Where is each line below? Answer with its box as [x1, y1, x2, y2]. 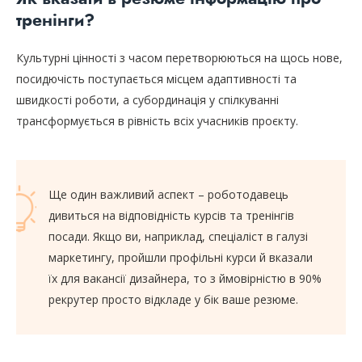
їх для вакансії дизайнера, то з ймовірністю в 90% [48, 271, 322, 287]
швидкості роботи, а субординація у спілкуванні [16, 92, 279, 108]
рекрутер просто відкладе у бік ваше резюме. [48, 292, 298, 308]
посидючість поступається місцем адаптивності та [16, 71, 297, 87]
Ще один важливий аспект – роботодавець [48, 187, 288, 203]
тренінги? [16, 8, 95, 33]
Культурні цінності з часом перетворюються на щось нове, [16, 50, 343, 66]
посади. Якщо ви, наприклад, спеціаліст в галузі [48, 229, 308, 245]
